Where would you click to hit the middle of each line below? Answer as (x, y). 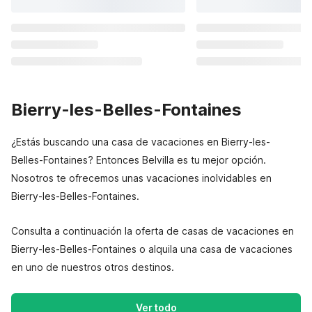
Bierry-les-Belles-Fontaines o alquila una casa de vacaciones (152, 249)
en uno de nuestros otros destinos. (93, 267)
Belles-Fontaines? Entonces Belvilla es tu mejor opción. (139, 160)
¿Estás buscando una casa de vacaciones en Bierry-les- (141, 142)
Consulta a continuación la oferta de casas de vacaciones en (153, 231)
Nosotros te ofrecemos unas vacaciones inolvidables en (141, 178)
